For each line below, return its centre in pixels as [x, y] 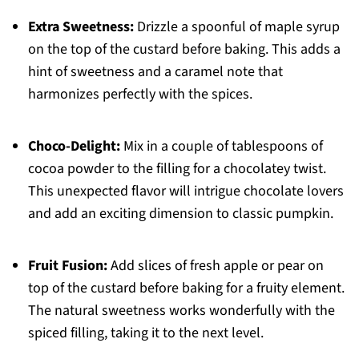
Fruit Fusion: [67, 266]
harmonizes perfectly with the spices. [140, 95]
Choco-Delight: [74, 147]
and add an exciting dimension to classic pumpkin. [180, 214]
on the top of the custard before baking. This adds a [184, 50]
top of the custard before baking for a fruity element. [186, 288]
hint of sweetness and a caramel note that [155, 72]
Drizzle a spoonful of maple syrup [236, 27]
